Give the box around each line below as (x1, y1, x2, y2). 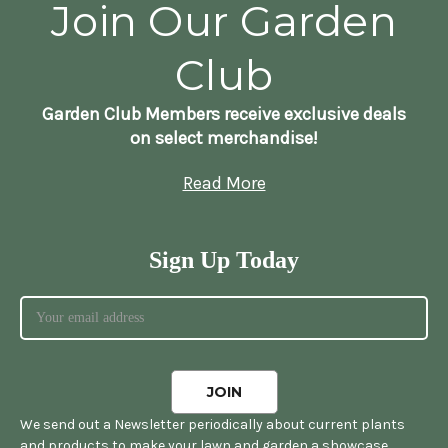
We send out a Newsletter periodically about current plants (20, 415, 405, 433)
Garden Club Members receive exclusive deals (42, 102, 406, 125)
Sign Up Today (149, 246, 299, 273)
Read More (182, 171, 266, 194)
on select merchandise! (130, 126, 318, 149)
